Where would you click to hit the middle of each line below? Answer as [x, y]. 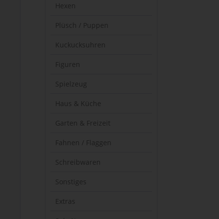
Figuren [68, 64]
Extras [65, 201]
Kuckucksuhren [80, 45]
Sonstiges [71, 182]
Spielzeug [71, 84]
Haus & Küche [78, 103]
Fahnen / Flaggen [83, 142]
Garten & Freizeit [83, 123]
